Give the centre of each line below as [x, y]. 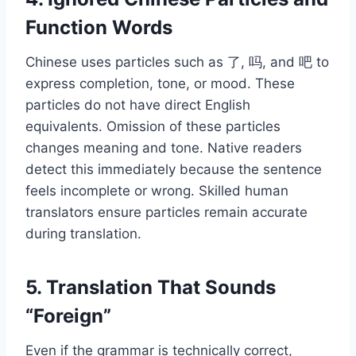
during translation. [83, 234]
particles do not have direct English [138, 105]
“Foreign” [68, 316]
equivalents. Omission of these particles [153, 127]
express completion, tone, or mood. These [160, 84]
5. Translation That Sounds [151, 288]
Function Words [99, 28]
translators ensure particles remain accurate [166, 213]
